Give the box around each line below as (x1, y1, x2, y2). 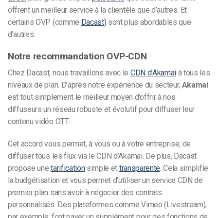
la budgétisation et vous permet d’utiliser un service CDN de (8, 175, 203, 185)
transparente (119, 163, 160, 173)
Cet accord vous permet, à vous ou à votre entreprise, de (8, 139, 191, 148)
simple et (85, 163, 119, 173)
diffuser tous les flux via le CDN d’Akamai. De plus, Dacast (8, 151, 197, 161)
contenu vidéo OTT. (8, 117, 70, 127)
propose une (8, 163, 51, 173)
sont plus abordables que (106, 17, 191, 27)
